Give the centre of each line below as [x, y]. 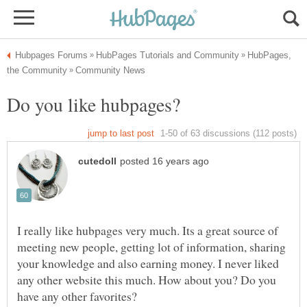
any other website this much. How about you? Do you [147, 280]
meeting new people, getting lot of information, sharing [151, 247]
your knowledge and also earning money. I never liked [148, 263]
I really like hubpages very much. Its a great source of [148, 231]
